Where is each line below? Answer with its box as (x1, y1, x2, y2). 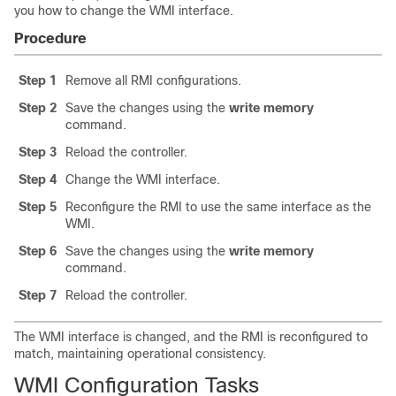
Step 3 (19, 145, 57, 159)
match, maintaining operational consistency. (14, 346, 266, 361)
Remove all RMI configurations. (65, 73, 241, 88)
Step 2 (19, 101, 57, 115)
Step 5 (19, 200, 57, 214)
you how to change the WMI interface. (14, 4, 233, 18)
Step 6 (19, 244, 57, 258)
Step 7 (19, 288, 57, 302)
